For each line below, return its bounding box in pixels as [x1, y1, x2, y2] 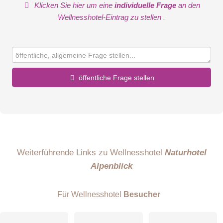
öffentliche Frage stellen [78, 74, 154, 82]
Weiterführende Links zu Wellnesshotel [16, 147, 165, 157]
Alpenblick [91, 160, 132, 171]
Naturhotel [164, 147, 207, 157]
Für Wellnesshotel [57, 190, 123, 199]
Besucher [123, 190, 160, 199]
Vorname [12, 102, 43, 110]
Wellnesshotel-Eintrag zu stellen [58, 12, 163, 21]
